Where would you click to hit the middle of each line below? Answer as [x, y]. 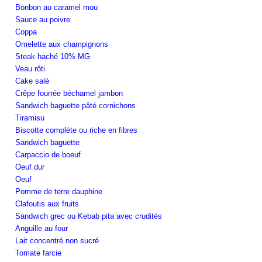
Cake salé [32, 81]
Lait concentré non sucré [57, 240]
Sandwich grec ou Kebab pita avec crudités [89, 216]
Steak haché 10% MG [53, 56]
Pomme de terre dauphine [59, 191]
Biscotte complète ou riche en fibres [76, 130]
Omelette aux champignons [62, 44]
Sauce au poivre [43, 19]
